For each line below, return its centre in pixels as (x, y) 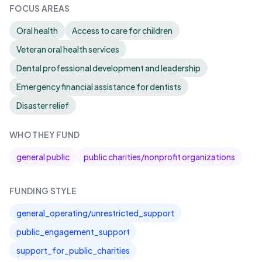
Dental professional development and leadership (108, 68)
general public (43, 157)
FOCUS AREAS (40, 8)
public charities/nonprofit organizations (159, 157)
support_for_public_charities (73, 250)
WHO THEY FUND (45, 135)
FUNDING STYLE (43, 191)
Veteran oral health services (68, 49)
